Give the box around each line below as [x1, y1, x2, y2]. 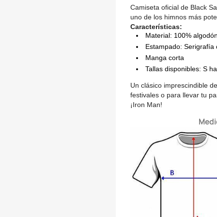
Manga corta [145, 54, 184, 62]
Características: [130, 23, 182, 31]
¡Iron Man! [130, 101, 162, 108]
